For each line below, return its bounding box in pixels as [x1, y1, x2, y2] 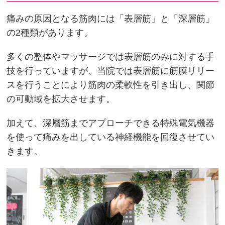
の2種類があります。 [7, 28, 93, 38]
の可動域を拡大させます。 [7, 94, 116, 104]
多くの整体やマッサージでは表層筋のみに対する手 [7, 52, 215, 62]
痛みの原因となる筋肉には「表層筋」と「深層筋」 [7, 14, 215, 24]
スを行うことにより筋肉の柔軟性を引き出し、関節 [7, 80, 215, 90]
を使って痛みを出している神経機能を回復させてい [7, 132, 215, 143]
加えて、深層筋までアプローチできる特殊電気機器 [7, 118, 215, 129]
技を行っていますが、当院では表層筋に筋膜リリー [7, 66, 215, 76]
